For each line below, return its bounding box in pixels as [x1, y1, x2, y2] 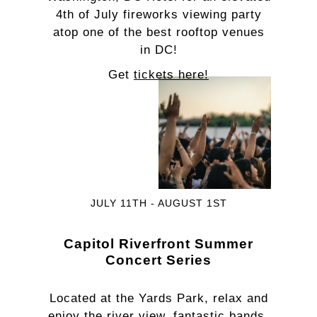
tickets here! [134, 68, 209, 81]
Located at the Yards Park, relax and [49, 292, 268, 305]
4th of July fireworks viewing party [55, 8, 262, 21]
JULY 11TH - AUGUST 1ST [90, 197, 227, 209]
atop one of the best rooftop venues [52, 25, 265, 39]
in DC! [139, 43, 178, 57]
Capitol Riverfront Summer [64, 236, 253, 251]
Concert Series [105, 253, 212, 267]
